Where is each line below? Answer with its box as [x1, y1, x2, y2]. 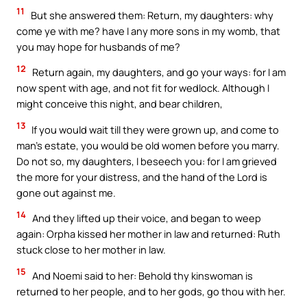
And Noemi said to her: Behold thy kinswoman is [30, 268, 253, 282]
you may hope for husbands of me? [16, 39, 180, 53]
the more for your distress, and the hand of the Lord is [16, 169, 267, 184]
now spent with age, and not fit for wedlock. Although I [16, 81, 269, 95]
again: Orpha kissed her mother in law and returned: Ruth [16, 227, 280, 241]
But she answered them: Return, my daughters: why [29, 8, 273, 22]
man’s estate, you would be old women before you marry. [16, 138, 280, 152]
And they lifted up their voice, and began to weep [30, 211, 261, 225]
